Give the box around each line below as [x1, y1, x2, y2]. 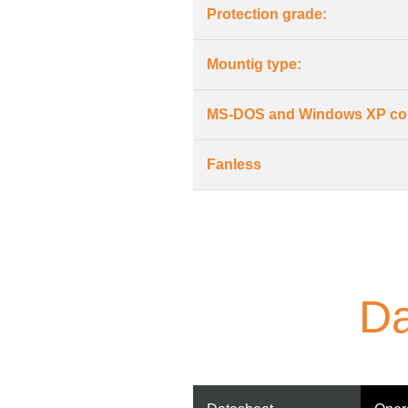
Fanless [207, 156, 261, 172]
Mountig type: [207, 56, 301, 72]
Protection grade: [207, 5, 327, 22]
